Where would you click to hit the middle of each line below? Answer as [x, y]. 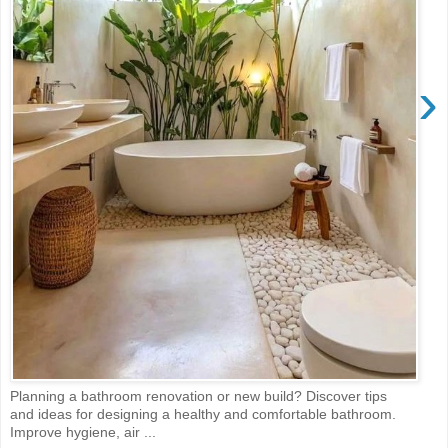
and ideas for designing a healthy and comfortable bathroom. [203, 414]
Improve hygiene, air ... [83, 432]
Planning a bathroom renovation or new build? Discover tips [198, 396]
